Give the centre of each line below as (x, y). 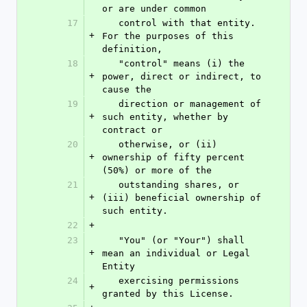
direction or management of (110, 104)
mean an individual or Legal (176, 253)
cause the (127, 89)
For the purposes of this (168, 36)
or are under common (154, 9)
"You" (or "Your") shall (110, 240)
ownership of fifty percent (173, 157)
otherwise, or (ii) (110, 144)
